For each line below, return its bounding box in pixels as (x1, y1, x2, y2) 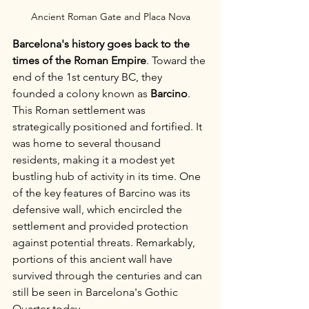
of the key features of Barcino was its (12, 186, 193, 199)
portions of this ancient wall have (12, 252, 175, 266)
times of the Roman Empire (12, 54, 146, 67)
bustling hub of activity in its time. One (12, 170, 203, 183)
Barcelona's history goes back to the (12, 37, 192, 50)
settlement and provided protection (12, 219, 191, 232)
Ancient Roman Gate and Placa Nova (30, 10, 190, 23)
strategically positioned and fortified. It (12, 120, 205, 133)
